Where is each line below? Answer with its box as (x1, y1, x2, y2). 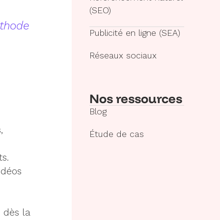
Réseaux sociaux (89, 50, 157, 60)
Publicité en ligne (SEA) (89, 27, 180, 38)
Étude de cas (89, 129, 144, 139)
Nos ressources (89, 90, 182, 107)
